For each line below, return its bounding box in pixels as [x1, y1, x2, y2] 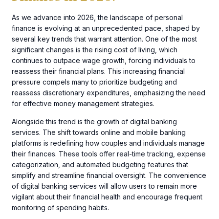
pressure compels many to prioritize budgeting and [12, 78, 177, 87]
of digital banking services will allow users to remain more [12, 181, 197, 190]
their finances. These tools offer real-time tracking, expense [12, 149, 206, 158]
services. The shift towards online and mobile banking [12, 128, 186, 136]
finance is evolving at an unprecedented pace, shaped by [12, 24, 200, 33]
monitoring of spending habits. [12, 203, 109, 212]
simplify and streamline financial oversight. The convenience [12, 171, 206, 179]
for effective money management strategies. [12, 99, 154, 108]
